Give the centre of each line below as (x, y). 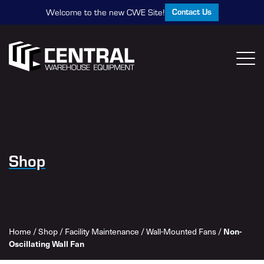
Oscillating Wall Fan (47, 243)
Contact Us (192, 11)
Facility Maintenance (102, 231)
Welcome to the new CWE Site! (105, 12)
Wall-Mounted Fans (181, 231)
